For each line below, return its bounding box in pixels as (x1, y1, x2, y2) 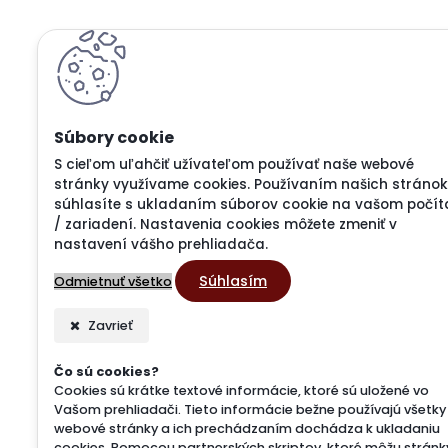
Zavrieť (84, 317, 133, 334)
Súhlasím (199, 271, 267, 291)
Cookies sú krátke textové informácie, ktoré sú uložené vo (54, 382, 429, 399)
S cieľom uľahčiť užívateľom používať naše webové (54, 155, 414, 174)
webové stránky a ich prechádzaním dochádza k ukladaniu (54, 420, 440, 437)
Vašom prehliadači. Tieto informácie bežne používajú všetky (54, 401, 446, 418)
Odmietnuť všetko (54, 273, 172, 290)
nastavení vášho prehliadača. (54, 235, 268, 254)
